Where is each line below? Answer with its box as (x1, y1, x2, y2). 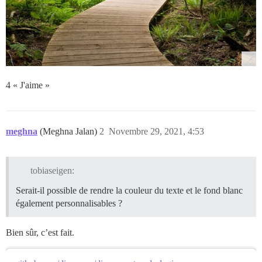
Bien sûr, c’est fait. (6, 227, 74, 237)
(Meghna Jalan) (40, 126, 99, 136)
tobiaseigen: (30, 165, 74, 175)
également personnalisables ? (16, 198, 122, 208)
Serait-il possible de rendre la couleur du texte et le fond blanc (16, 185, 243, 195)
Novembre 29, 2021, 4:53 (109, 126, 204, 136)
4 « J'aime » (6, 80, 50, 90)
